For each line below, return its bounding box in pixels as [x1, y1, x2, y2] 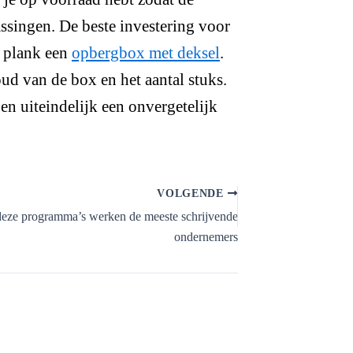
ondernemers [174, 230, 238, 243]
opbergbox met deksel [72, 43, 220, 63]
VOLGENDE [157, 188, 228, 199]
